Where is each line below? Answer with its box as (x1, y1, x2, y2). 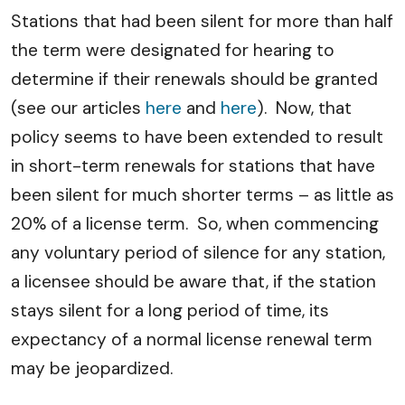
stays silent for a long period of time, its (11, 298, 329, 322)
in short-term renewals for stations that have (11, 154, 375, 177)
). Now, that (257, 96, 352, 119)
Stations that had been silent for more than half (11, 9, 393, 33)
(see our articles (11, 96, 146, 119)
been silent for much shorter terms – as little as (11, 183, 394, 206)
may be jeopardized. (11, 356, 173, 380)
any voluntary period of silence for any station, (11, 240, 385, 264)
